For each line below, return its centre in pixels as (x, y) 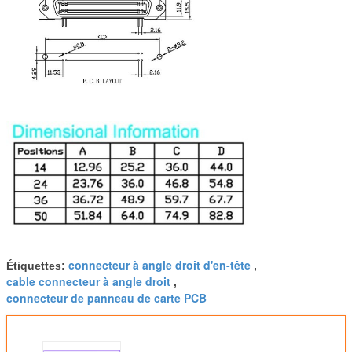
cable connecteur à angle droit (88, 281)
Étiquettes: (37, 265)
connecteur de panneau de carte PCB (106, 297)
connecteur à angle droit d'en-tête (159, 264)
